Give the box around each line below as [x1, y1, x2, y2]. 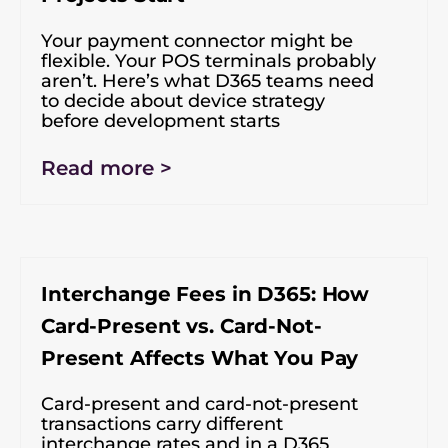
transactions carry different [41, 412, 283, 435]
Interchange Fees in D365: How [41, 281, 370, 306]
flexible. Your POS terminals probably [41, 49, 376, 72]
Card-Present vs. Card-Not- [41, 313, 322, 338]
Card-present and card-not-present [41, 392, 358, 415]
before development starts [41, 109, 280, 132]
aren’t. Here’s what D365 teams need [41, 69, 374, 92]
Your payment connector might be [41, 29, 353, 52]
